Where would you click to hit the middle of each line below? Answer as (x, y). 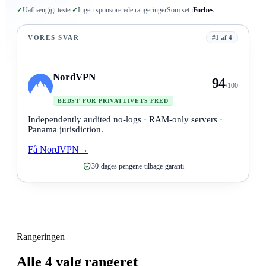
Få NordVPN (53, 150)
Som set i (180, 10)
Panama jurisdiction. (66, 130)
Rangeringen (41, 237)
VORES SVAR (54, 38)
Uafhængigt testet (47, 10)
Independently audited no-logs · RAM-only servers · (125, 120)
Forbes (203, 10)
